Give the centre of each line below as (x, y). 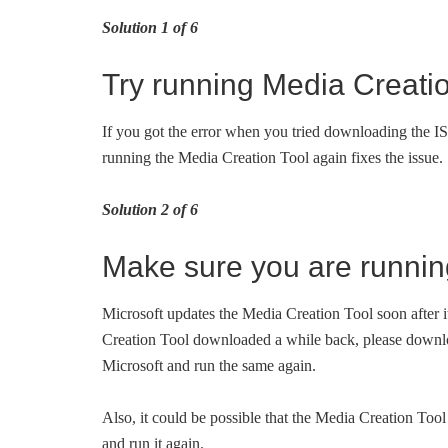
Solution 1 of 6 (150, 27)
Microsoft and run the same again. (209, 365)
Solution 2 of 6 (150, 209)
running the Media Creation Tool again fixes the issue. (272, 157)
